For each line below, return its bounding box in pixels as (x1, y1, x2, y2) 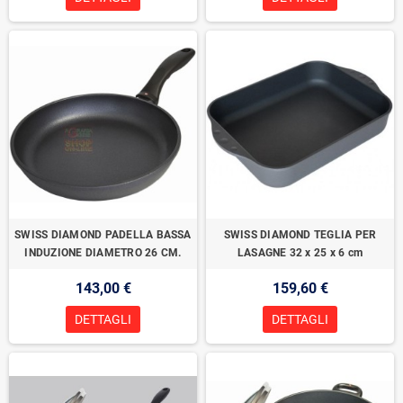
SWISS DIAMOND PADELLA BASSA (14, 228, 192, 242)
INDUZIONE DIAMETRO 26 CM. (24, 246, 182, 260)
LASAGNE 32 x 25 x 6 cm (237, 246, 363, 260)
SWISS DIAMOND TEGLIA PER (223, 228, 377, 242)
